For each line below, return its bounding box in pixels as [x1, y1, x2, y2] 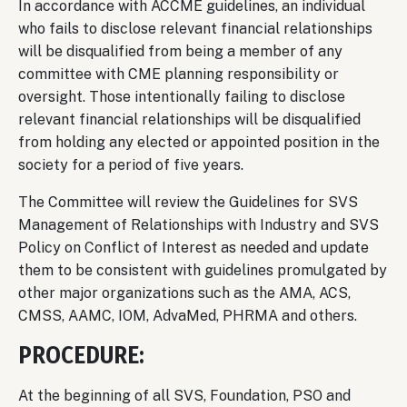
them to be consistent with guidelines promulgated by [18, 261, 387, 279]
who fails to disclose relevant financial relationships [18, 19, 372, 37]
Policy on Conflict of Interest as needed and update [18, 238, 369, 256]
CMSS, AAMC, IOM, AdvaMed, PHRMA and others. [18, 306, 357, 324]
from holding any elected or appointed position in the [18, 133, 380, 151]
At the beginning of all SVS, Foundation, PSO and [18, 386, 351, 404]
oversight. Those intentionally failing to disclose [18, 87, 345, 105]
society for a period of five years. [18, 155, 243, 174]
